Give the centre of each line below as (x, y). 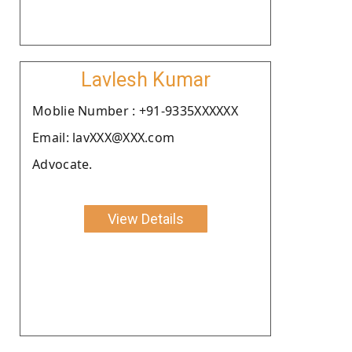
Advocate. (62, 164)
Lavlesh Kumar (145, 79)
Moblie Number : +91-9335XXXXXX (135, 110)
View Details (145, 218)
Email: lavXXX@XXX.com (104, 137)
